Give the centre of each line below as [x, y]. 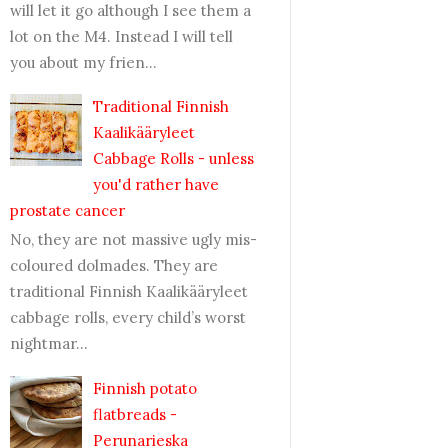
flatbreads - [135, 414]
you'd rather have [156, 184]
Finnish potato [145, 388]
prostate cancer [67, 210]
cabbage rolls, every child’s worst [128, 317]
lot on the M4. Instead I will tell [121, 36]
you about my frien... [83, 62]
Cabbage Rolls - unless [173, 158]
